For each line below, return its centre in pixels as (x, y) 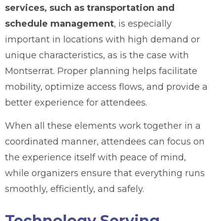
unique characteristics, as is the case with (97, 55)
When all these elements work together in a (103, 126)
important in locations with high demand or (102, 39)
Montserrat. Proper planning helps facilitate (101, 71)
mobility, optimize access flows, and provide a (106, 87)
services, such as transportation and (90, 8)
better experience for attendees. (76, 102)
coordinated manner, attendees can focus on (105, 141)
